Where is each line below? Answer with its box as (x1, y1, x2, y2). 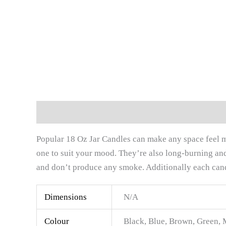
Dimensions (44, 192, 87, 202)
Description (36, 107, 80, 117)
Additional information (90, 107, 177, 117)
